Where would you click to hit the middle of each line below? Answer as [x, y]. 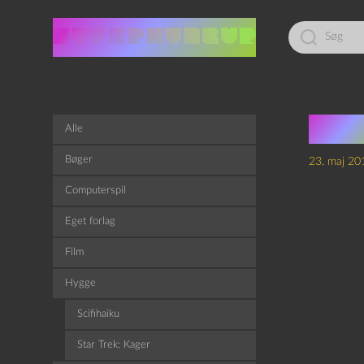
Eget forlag [90, 221]
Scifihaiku [98, 314]
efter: [300, 39]
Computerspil [95, 191]
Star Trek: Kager [113, 345]
